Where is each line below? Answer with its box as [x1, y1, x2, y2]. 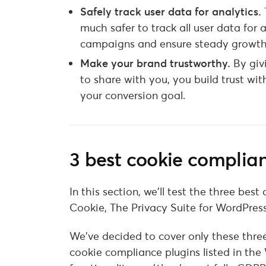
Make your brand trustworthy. [80, 56, 233, 70]
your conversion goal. [80, 88, 185, 102]
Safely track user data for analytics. [80, 5, 264, 19]
